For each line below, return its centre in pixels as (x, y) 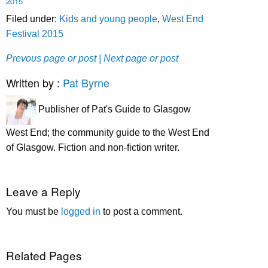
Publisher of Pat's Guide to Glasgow (113, 109)
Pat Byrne (86, 82)
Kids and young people (108, 19)
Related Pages (44, 255)
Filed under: (33, 19)
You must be (33, 211)
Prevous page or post (51, 58)
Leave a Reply (43, 191)
